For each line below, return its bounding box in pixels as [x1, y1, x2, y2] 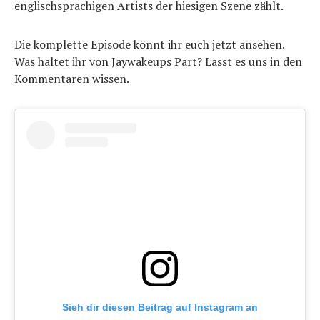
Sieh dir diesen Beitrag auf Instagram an [62, 301, 258, 314]
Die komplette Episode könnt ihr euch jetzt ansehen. [14, 36, 284, 52]
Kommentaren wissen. [14, 71, 129, 86]
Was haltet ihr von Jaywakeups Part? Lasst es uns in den [14, 54, 302, 69]
